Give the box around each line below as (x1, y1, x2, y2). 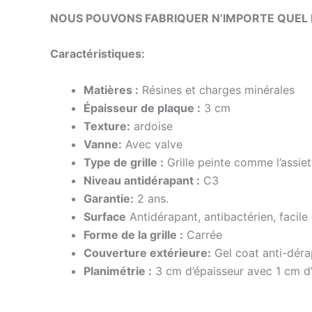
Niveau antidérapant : (84, 173, 200, 187)
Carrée (183, 227, 222, 242)
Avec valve (122, 136, 182, 151)
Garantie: (84, 191, 134, 205)
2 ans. (134, 191, 169, 205)
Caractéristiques (50, 47, 141, 61)
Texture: (84, 118, 130, 133)
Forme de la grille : (84, 227, 183, 242)
